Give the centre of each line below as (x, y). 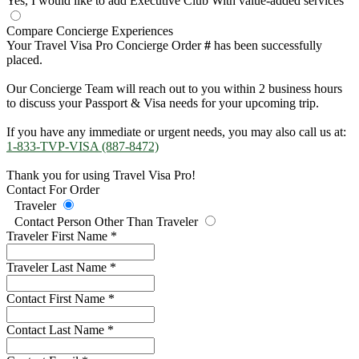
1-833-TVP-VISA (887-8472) (83, 147)
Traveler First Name (58, 236)
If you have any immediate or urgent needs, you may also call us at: (176, 132)
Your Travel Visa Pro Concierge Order (105, 46)
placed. (24, 60)
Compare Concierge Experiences (90, 31)
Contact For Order (53, 190)
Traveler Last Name (58, 268)
